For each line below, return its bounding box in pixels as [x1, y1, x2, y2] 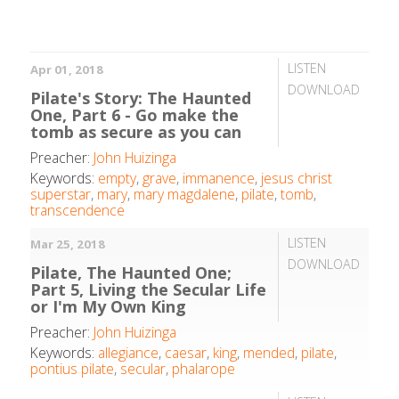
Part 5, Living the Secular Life [30, 279, 267, 301]
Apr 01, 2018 [30, 61, 104, 77]
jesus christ [261, 167, 333, 188]
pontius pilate [30, 359, 115, 379]
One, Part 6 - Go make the [30, 103, 240, 126]
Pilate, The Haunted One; [30, 262, 232, 284]
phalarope [172, 359, 236, 379]
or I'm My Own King [30, 296, 187, 318]
